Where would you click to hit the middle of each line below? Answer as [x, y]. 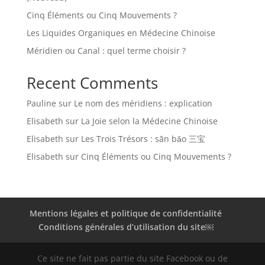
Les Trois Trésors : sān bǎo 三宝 [143, 138]
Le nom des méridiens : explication [143, 103]
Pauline [41, 103]
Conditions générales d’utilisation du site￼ [126, 227]
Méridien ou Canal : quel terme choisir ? [106, 50]
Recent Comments [92, 83]
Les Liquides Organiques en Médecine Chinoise [121, 33]
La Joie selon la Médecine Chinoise [149, 121]
